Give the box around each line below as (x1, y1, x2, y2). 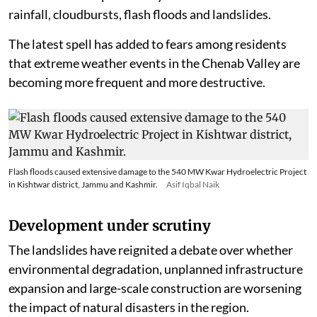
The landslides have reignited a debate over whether (8, 270, 293, 286)
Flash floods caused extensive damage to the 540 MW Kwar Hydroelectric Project (8, 194, 306, 205)
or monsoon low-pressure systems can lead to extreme (8, 15, 305, 31)
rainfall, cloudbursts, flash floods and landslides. (8, 34, 273, 50)
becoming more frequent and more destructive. (8, 102, 265, 118)
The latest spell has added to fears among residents (8, 64, 287, 80)
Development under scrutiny (8, 244, 211, 263)
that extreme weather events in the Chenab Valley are (8, 83, 300, 99)
